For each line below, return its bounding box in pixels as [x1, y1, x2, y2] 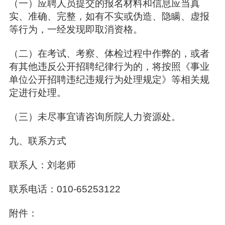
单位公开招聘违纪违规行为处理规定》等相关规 [9, 74, 209, 85]
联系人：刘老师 [9, 160, 78, 170]
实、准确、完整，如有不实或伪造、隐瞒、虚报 [9, 11, 209, 22]
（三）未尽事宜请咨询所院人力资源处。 [9, 111, 183, 122]
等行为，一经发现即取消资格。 [9, 24, 145, 35]
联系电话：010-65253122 [9, 184, 123, 194]
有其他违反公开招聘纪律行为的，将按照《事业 [9, 61, 209, 72]
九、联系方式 [9, 136, 69, 146]
